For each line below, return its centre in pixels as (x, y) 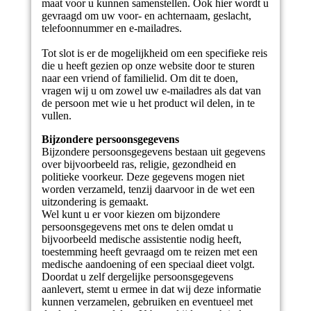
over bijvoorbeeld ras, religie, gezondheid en (138, 164)
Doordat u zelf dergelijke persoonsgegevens (137, 277)
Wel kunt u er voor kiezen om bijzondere (131, 214)
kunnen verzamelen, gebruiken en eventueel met (147, 302)
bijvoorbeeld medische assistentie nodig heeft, (141, 239)
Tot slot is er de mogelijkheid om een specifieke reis (154, 53)
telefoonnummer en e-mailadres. (111, 28)
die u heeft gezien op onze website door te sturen (148, 66)
